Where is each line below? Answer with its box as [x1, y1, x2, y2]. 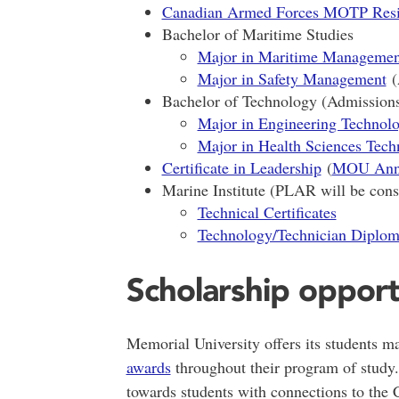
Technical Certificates [197, 200, 337, 223]
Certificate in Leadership [161, 156, 322, 178]
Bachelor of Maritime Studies [161, 22, 354, 45]
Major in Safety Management [197, 67, 387, 89]
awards [126, 356, 171, 379]
